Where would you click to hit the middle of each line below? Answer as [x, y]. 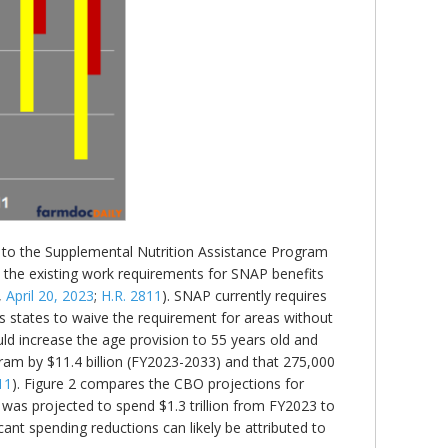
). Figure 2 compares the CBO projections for [158, 384]
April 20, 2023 [50, 296]
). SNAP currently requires [244, 296]
